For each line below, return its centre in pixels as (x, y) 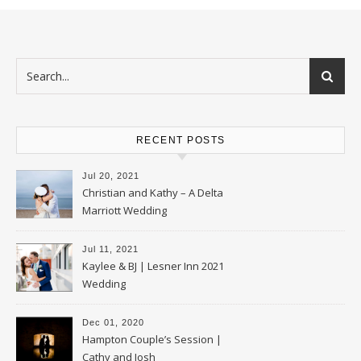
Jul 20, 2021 (111, 175)
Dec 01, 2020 (113, 322)
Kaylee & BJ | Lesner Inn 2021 (153, 266)
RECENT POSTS (180, 140)
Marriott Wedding (124, 210)
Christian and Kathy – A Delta (153, 192)
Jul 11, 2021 (110, 249)
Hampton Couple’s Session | (152, 339)
